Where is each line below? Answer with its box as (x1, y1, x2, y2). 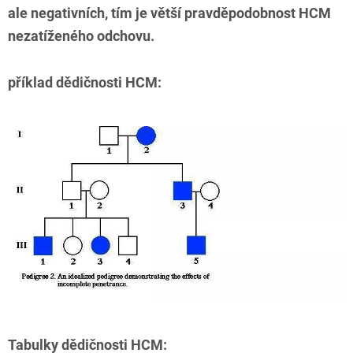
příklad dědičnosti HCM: (8, 75, 162, 91)
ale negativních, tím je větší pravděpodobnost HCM (8, 6, 331, 21)
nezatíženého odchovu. (8, 28, 154, 44)
